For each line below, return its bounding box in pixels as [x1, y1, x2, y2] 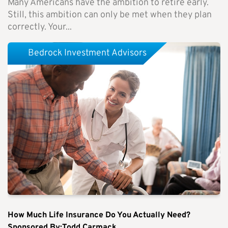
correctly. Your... [8, 21, 72, 34]
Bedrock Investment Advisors [28, 47, 147, 60]
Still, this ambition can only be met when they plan [8, 9, 212, 21]
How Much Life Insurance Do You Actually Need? [8, 210, 190, 221]
